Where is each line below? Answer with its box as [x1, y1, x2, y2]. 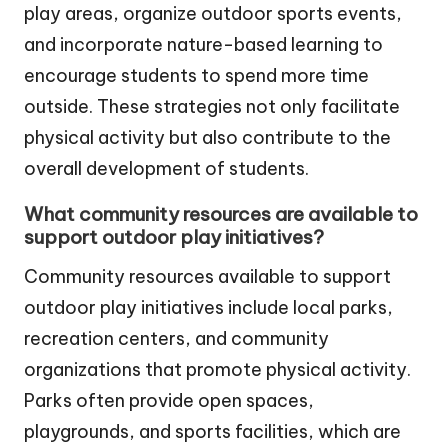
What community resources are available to [24, 202, 418, 227]
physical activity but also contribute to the [24, 126, 391, 150]
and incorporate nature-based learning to [24, 33, 383, 57]
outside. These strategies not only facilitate [24, 95, 400, 119]
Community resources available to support [24, 265, 391, 289]
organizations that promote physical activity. [24, 358, 411, 382]
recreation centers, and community [24, 327, 329, 351]
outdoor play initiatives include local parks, [24, 296, 393, 320]
